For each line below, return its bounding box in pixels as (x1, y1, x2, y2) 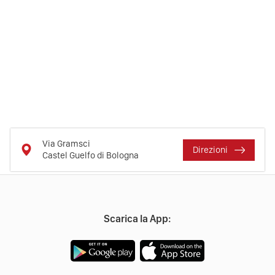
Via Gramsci (42, 138, 90, 150)
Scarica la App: (104, 212, 171, 225)
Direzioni (192, 144, 230, 155)
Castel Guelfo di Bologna (42, 150, 139, 161)
